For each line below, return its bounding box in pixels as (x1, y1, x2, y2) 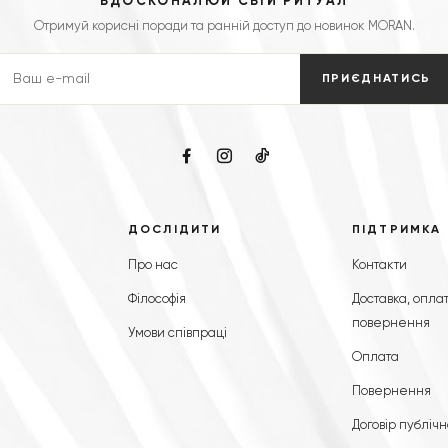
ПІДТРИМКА (352, 224, 442, 237)
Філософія (128, 293, 186, 307)
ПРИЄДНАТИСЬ (321, 72, 431, 85)
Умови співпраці (128, 327, 227, 341)
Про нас (128, 259, 178, 273)
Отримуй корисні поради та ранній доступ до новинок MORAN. (33, 20, 415, 34)
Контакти (352, 259, 407, 273)
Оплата (352, 351, 399, 365)
